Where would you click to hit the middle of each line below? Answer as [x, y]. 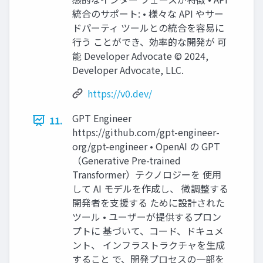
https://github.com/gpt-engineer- [146, 132]
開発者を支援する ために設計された [149, 203]
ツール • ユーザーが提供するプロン [147, 217]
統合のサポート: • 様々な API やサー [148, 14]
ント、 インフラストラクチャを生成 [149, 245]
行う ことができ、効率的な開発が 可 [149, 42]
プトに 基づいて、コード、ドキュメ [148, 231]
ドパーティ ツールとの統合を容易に [148, 28]
